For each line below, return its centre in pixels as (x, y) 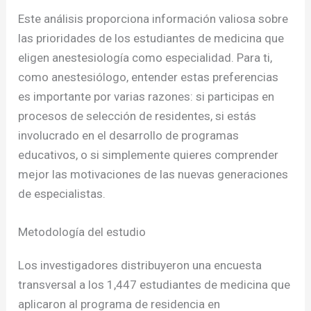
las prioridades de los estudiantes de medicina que (151, 39)
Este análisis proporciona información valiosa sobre (153, 19)
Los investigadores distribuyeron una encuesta (140, 266)
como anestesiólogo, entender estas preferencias (149, 77)
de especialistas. (62, 194)
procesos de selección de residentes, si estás (137, 116)
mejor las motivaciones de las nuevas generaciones (153, 175)
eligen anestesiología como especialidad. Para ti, (145, 58)
